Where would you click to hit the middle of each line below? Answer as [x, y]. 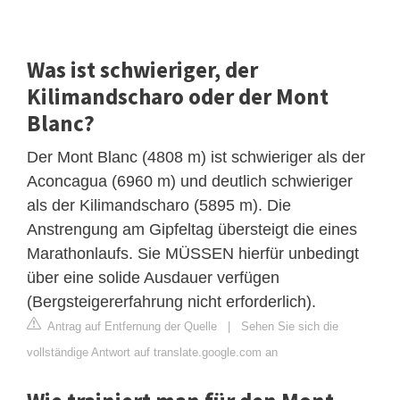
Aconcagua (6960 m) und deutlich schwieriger [190, 181]
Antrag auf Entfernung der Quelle [131, 326]
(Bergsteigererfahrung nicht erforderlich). [171, 301]
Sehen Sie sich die [290, 326]
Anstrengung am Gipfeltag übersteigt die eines [192, 229]
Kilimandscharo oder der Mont [178, 96]
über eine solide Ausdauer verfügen [153, 277]
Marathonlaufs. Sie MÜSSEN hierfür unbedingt [193, 253]
